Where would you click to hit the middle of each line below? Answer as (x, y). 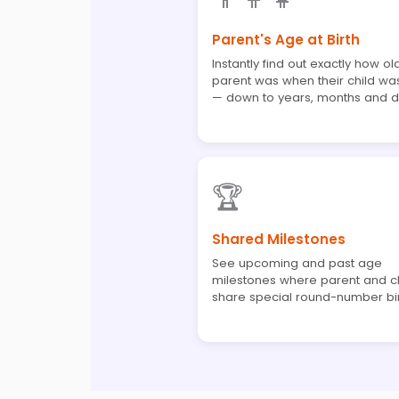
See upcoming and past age (297, 263)
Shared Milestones (279, 239)
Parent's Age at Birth (286, 39)
